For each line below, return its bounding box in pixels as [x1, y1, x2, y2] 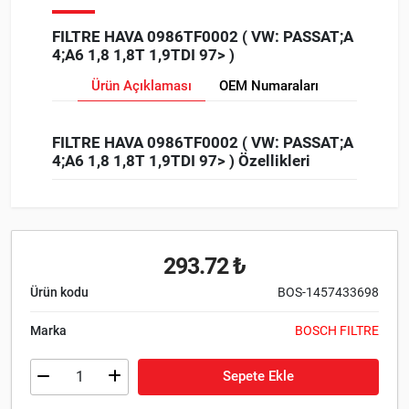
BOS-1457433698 [278, 284, 379, 299]
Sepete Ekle [223, 368, 294, 385]
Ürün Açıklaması [90, 77, 192, 94]
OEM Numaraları [218, 77, 319, 94]
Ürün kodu [30, 284, 89, 299]
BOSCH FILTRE [295, 322, 379, 338]
